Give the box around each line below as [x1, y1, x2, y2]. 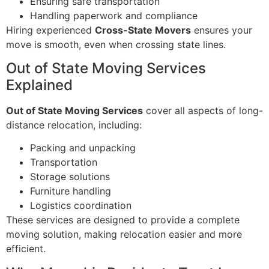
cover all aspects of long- [143, 104, 263, 116]
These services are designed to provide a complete [6, 214, 240, 226]
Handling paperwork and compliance [30, 9, 198, 22]
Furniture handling [30, 185, 111, 198]
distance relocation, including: [6, 118, 142, 131]
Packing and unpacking [30, 142, 136, 154]
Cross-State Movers [95, 23, 191, 36]
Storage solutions [30, 171, 110, 183]
